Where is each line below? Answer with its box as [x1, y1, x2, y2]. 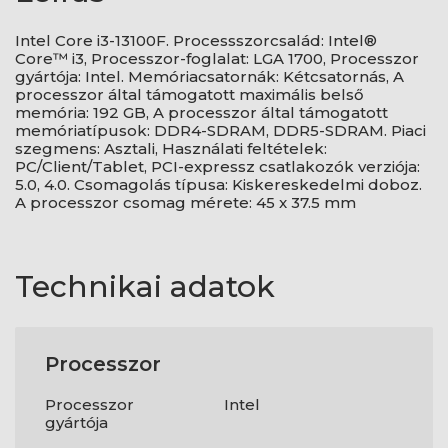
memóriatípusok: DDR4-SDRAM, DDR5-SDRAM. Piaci [15, 121, 426, 140]
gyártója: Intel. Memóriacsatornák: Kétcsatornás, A [15, 67, 404, 86]
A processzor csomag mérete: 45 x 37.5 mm [15, 193, 356, 212]
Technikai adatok [15, 268, 275, 305]
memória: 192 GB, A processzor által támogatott [15, 103, 388, 122]
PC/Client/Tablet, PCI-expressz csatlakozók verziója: [15, 157, 420, 176]
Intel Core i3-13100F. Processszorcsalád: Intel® [15, 31, 377, 50]
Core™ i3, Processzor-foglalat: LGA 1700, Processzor [15, 49, 419, 68]
